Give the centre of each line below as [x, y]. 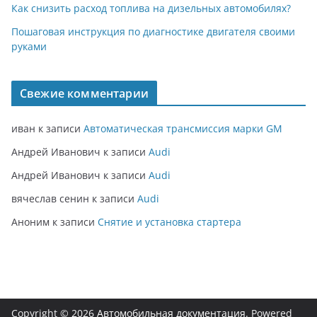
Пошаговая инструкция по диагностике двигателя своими [153, 31]
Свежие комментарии [84, 93]
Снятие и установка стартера [169, 221]
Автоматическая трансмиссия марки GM [183, 128]
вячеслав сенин [50, 198]
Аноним [30, 221]
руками [29, 46]
